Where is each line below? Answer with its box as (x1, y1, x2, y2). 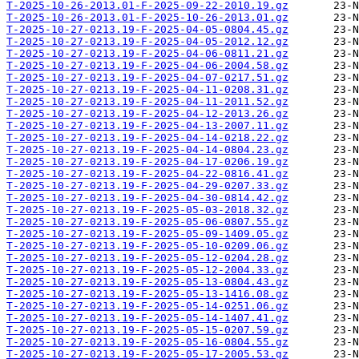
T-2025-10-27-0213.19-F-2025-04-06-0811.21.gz (6, 47, 288, 60)
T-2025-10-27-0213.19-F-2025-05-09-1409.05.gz (6, 228, 288, 240)
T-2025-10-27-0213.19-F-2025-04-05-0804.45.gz (6, 23, 288, 36)
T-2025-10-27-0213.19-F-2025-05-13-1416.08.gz (6, 288, 288, 301)
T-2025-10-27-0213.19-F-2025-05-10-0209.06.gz (6, 240, 288, 252)
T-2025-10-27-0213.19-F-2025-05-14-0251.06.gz (6, 300, 288, 313)
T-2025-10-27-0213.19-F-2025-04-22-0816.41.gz (6, 167, 288, 180)
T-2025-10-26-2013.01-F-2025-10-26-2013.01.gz (6, 11, 288, 24)
